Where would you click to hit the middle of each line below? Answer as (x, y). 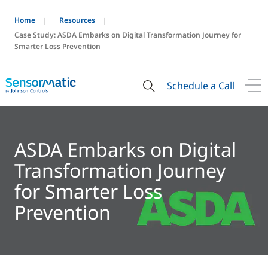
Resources (77, 20)
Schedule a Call (201, 85)
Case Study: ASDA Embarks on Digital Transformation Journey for (128, 35)
